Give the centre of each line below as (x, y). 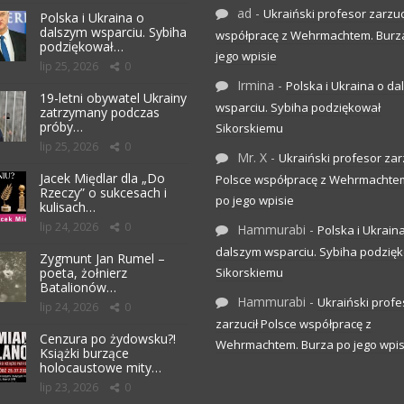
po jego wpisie (255, 200)
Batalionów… (78, 287)
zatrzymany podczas (100, 112)
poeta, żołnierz (83, 272)
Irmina (256, 85)
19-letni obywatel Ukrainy (113, 97)
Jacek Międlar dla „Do (102, 178)
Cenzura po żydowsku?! (108, 338)
